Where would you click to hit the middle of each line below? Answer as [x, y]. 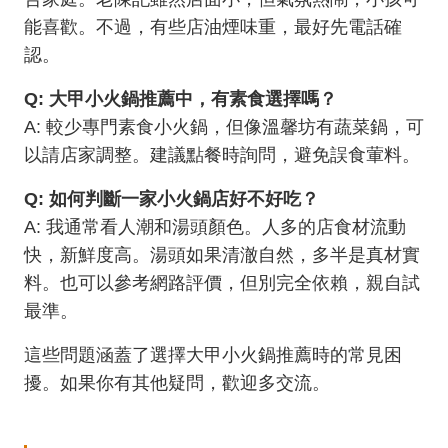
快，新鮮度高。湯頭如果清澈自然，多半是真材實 [222, 255]
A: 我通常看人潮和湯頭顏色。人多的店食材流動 [215, 227]
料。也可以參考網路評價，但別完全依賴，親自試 [222, 283]
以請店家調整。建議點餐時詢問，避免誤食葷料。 [222, 155]
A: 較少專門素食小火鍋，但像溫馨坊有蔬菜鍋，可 [224, 127]
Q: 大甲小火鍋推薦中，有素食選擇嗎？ [180, 99]
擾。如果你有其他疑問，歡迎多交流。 [177, 383]
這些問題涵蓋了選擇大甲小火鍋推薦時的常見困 [213, 355]
